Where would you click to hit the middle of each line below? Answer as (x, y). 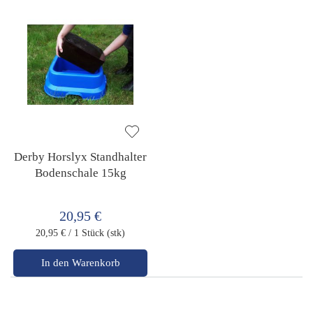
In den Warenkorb (80, 262)
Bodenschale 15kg (80, 173)
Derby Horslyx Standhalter (81, 156)
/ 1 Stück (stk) (97, 233)
